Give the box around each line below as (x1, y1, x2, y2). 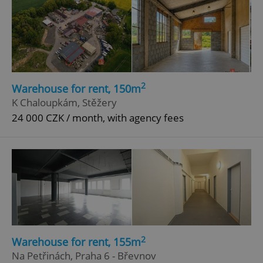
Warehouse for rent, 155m (12, 235, 141, 249)
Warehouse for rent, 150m (12, 82, 141, 96)
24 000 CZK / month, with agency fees (12, 111, 184, 125)
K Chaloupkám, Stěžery (12, 96, 117, 110)
